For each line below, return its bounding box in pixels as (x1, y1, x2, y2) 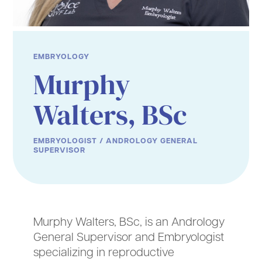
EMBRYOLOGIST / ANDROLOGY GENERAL (33, 135, 198, 146)
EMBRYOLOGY (33, 51, 90, 62)
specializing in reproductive (33, 244, 175, 260)
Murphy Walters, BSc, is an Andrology (33, 213, 225, 229)
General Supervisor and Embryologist (33, 229, 225, 244)
